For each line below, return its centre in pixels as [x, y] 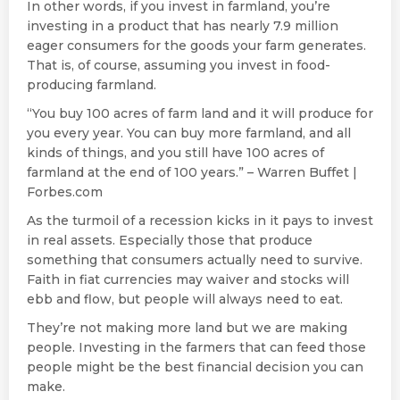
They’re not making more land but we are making [187, 327]
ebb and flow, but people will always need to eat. [185, 299]
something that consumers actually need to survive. [195, 259]
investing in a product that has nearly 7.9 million [183, 25]
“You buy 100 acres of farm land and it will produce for [200, 113]
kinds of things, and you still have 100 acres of [175, 152]
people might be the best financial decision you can [195, 367]
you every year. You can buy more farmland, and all [189, 133]
